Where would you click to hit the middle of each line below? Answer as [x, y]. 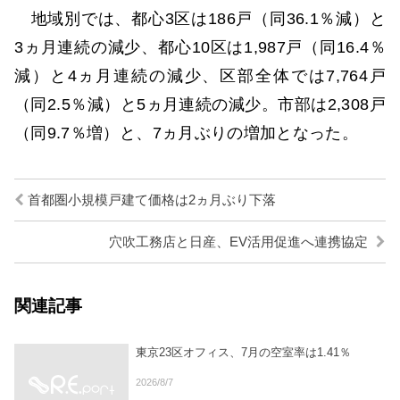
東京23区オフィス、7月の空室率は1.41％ [243, 353]
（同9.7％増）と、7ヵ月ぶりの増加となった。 [187, 133]
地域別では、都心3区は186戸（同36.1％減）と [200, 19]
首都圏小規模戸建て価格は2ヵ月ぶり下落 [150, 200]
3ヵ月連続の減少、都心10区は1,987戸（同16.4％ [200, 48]
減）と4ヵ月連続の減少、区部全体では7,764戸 [200, 76]
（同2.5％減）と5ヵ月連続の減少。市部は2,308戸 [200, 105]
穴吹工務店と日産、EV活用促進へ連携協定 [240, 242]
